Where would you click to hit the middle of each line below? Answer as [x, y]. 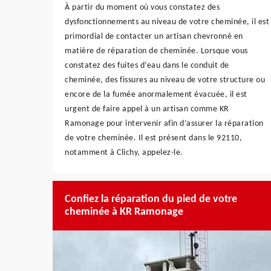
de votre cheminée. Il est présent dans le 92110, [153, 138]
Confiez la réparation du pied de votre [151, 199]
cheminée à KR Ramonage [124, 212]
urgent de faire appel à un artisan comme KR [147, 109]
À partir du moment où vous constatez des [142, 7]
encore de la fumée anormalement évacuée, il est [156, 94]
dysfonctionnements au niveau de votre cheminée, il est [167, 22]
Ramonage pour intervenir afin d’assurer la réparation [164, 123]
